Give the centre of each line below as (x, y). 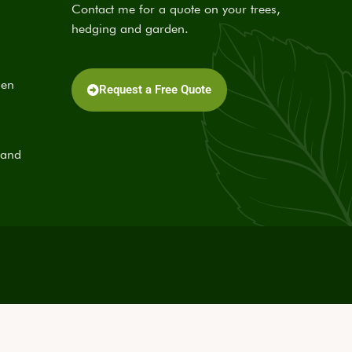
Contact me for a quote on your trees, (176, 9)
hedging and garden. (130, 29)
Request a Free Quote (155, 90)
